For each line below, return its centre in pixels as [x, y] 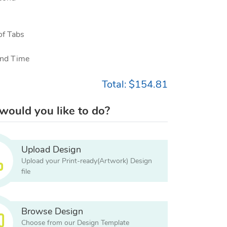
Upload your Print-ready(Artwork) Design [86, 161]
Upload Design [51, 150]
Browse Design [52, 212]
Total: [114, 84]
